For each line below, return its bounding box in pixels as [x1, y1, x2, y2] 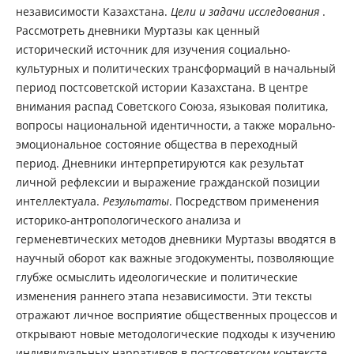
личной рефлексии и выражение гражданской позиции [15, 175, 320, 190]
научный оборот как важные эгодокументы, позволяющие [15, 250, 334, 266]
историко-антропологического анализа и [15, 213, 241, 228]
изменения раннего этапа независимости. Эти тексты [15, 288, 312, 304]
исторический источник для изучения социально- [15, 42, 291, 58]
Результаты [102, 194, 169, 209]
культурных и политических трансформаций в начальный [15, 61, 336, 77]
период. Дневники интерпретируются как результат [15, 156, 304, 171]
